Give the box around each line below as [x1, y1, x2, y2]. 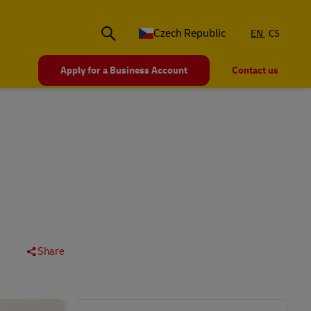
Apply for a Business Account [60, 65, 187, 77]
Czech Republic [153, 26, 226, 41]
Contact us [232, 65, 278, 77]
